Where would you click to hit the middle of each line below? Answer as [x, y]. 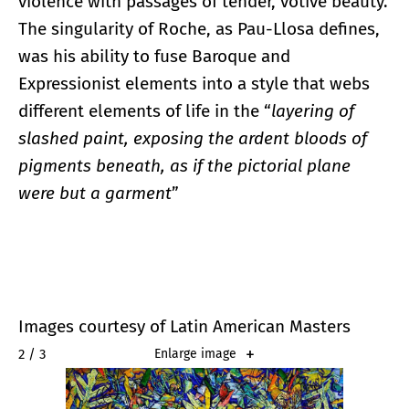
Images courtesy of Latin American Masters [184, 327]
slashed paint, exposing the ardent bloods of [193, 139]
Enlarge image [195, 354]
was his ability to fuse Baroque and [154, 57]
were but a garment [95, 194]
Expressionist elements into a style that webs [194, 84]
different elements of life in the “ [145, 111]
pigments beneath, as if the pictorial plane [184, 166]
